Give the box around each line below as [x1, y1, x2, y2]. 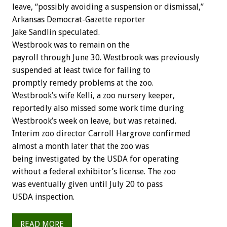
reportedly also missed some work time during [12, 103, 184, 113]
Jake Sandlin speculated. [12, 27, 100, 37]
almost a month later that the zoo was [12, 141, 149, 151]
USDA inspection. [12, 192, 74, 202]
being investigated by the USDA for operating [12, 154, 179, 164]
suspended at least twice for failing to [12, 65, 150, 75]
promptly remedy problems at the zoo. [12, 78, 154, 88]
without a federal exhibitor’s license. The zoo [12, 166, 176, 176]
